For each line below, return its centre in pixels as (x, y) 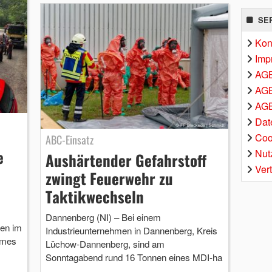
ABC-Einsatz (69, 140)
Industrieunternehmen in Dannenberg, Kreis (131, 231)
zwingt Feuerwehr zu (109, 178)
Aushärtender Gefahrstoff (126, 160)
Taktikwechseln (94, 197)
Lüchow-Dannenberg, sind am (105, 244)
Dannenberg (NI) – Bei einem (103, 217)
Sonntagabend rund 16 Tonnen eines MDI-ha (134, 257)
